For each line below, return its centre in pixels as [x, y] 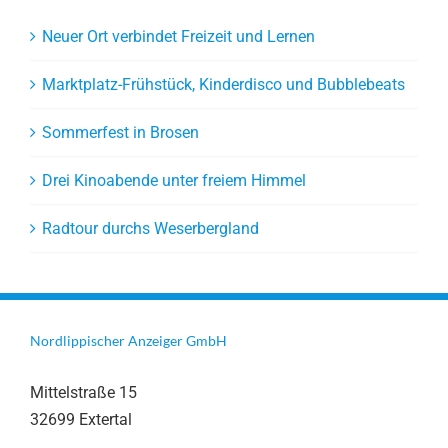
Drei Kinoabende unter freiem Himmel [174, 180]
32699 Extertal [81, 419]
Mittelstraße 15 [83, 392]
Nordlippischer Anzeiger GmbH [128, 340]
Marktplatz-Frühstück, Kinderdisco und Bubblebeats [223, 84]
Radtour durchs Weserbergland [150, 228]
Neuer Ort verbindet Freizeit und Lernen [178, 36]
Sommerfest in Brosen [120, 132]
